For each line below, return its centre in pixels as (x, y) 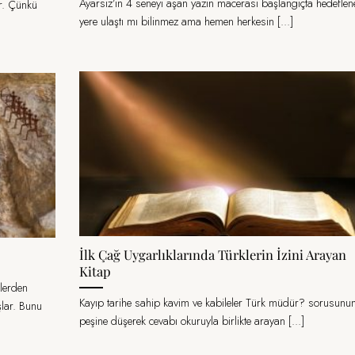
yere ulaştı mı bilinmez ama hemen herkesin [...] (186, 22)
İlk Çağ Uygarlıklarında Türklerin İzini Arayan (213, 255)
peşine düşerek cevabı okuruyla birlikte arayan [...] (192, 321)
